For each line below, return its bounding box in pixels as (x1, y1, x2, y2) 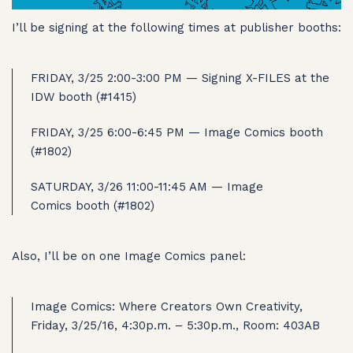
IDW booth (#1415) (30, 89, 136, 104)
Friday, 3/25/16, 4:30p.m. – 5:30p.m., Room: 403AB (30, 318, 320, 333)
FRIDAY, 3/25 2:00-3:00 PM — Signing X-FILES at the (30, 70, 329, 85)
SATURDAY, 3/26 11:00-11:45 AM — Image (30, 179, 263, 194)
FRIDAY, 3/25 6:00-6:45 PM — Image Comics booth (30, 124, 323, 139)
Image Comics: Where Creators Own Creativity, (30, 299, 303, 314)
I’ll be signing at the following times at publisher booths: (12, 20, 341, 35)
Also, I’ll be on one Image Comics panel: (12, 248, 246, 263)
